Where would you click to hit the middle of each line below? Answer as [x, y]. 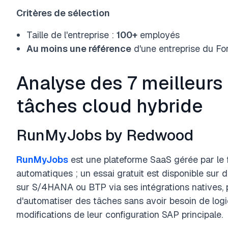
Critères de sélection [63, 13]
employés [159, 35]
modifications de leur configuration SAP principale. [120, 215]
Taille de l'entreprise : [72, 35]
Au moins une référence [79, 49]
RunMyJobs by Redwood [105, 135]
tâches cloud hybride [109, 106]
